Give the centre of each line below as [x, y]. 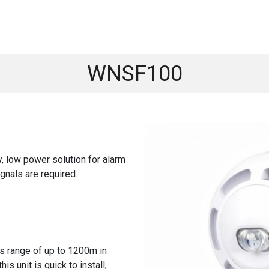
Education [203, 27]
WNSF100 [134, 74]
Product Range [95, 27]
